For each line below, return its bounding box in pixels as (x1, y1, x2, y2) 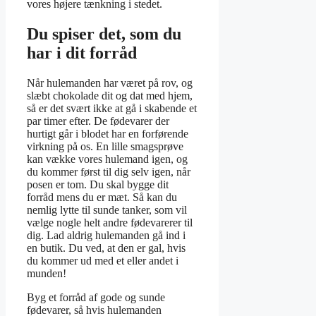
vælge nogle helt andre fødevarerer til (27, 216, 193, 229)
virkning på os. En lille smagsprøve (27, 140, 183, 152)
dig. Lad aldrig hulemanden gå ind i (27, 229, 186, 241)
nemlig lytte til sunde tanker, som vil (27, 203, 187, 216)
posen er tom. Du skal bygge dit (27, 178, 169, 190)
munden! (27, 267, 66, 279)
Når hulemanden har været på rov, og (27, 76, 193, 89)
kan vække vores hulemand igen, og (27, 152, 188, 165)
